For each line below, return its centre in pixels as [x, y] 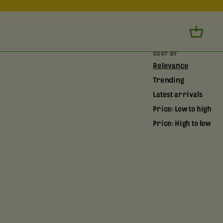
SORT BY [165, 54]
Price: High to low [182, 124]
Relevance [171, 66]
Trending [168, 81]
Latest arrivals [178, 95]
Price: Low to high [182, 110]
